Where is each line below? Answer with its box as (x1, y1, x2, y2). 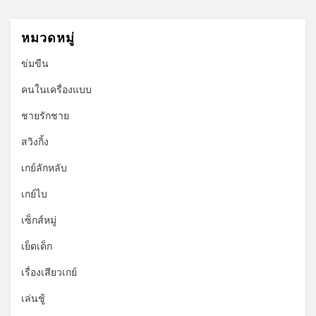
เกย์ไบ (21, 188, 47, 200)
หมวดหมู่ (21, 28, 75, 47)
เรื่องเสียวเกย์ (21, 266, 77, 279)
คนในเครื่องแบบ (21, 83, 92, 96)
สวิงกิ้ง (21, 135, 49, 148)
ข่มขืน (21, 57, 49, 70)
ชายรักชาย (21, 109, 69, 122)
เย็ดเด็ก (21, 240, 52, 253)
